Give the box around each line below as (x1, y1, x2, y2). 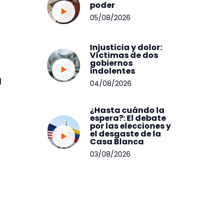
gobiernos (90, 57, 133, 69)
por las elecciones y (90, 120, 171, 132)
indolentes (90, 65, 136, 77)
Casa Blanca (90, 136, 144, 147)
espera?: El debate (90, 112, 166, 124)
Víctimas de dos (90, 49, 159, 61)
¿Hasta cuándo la (90, 104, 165, 116)
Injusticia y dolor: (90, 41, 163, 53)
